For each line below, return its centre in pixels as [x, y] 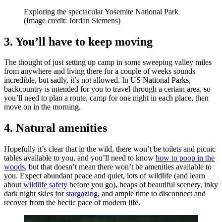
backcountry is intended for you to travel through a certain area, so [107, 89]
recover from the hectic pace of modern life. [72, 203]
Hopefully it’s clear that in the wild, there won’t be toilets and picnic [110, 149]
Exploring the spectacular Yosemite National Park [101, 11]
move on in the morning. [42, 107]
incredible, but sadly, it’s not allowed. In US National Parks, [97, 80]
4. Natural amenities [55, 128]
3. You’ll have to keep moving [78, 41]
